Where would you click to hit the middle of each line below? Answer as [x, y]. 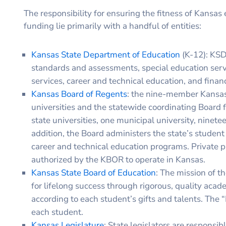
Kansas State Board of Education [94, 173]
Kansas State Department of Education [106, 54]
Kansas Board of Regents [79, 94]
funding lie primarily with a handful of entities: [112, 26]
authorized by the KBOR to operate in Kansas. [118, 159]
